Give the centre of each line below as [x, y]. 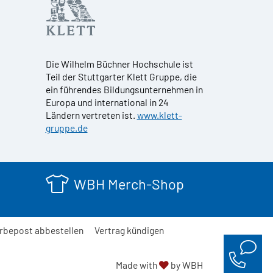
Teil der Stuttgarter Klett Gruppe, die [121, 76]
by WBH [186, 264]
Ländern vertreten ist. [91, 115]
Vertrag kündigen [129, 230]
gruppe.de [66, 127]
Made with [137, 264]
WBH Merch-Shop [129, 184]
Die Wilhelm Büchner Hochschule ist [119, 63]
